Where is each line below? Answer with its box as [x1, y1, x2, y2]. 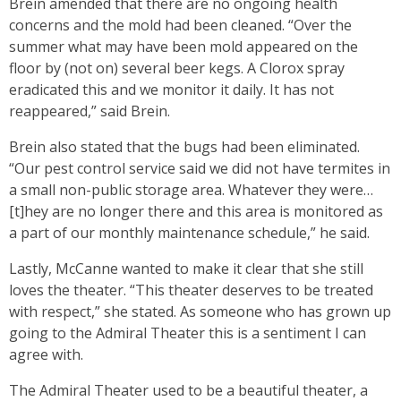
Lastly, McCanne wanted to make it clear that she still [9, 259, 363, 279]
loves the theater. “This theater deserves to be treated [9, 280, 373, 301]
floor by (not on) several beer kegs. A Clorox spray [9, 58, 345, 79]
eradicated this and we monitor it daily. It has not [9, 80, 334, 100]
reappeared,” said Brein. [9, 101, 170, 122]
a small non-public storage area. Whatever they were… [9, 180, 373, 200]
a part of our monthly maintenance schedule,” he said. [9, 223, 370, 243]
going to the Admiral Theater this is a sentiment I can [9, 323, 366, 344]
